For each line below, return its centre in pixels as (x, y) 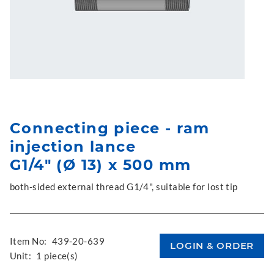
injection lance (73, 146)
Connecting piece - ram (110, 128)
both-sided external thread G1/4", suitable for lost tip (124, 187)
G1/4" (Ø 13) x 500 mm (101, 165)
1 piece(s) (57, 256)
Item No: (28, 241)
